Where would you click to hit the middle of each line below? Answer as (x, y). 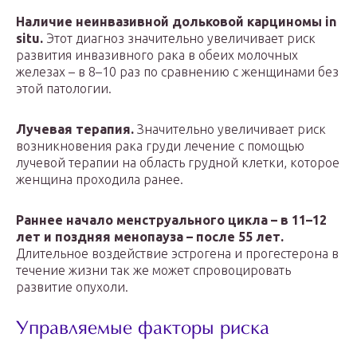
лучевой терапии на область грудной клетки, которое (178, 163)
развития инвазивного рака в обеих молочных (157, 55)
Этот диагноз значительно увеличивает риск (179, 38)
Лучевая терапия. (75, 129)
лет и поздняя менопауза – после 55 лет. (150, 237)
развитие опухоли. (72, 287)
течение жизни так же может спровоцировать (153, 270)
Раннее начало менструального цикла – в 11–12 (171, 220)
